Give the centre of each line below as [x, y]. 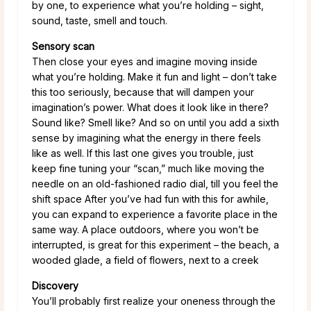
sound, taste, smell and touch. [100, 20]
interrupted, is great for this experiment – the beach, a [155, 244]
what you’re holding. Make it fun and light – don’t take [154, 76]
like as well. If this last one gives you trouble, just [143, 153]
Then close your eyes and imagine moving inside [145, 61]
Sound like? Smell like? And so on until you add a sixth [155, 122]
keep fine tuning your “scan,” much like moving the [148, 168]
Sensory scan [63, 46]
